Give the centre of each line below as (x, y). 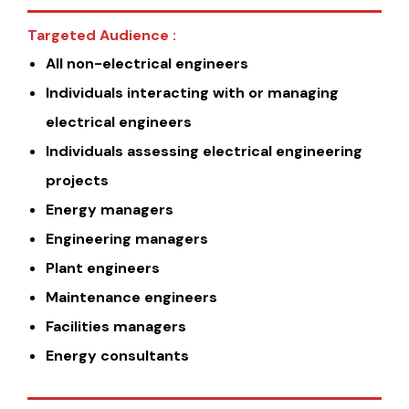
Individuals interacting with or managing (192, 92)
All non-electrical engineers (147, 63)
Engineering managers (127, 238)
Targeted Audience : (102, 35)
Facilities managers (116, 326)
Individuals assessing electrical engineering (204, 151)
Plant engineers (103, 267)
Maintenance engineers (131, 297)
